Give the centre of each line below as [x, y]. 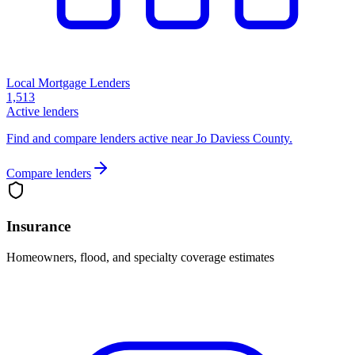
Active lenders [42, 112]
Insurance [38, 226]
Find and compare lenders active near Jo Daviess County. [149, 139]
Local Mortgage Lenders [68, 83]
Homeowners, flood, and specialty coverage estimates [140, 257]
